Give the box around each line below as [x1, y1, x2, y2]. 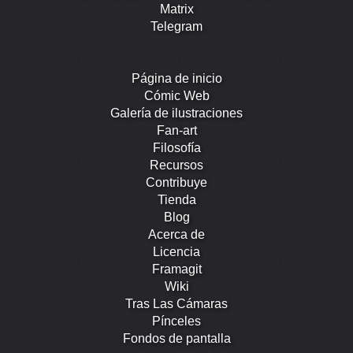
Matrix [159, 2, 194, 17]
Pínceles [152, 314, 201, 329]
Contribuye [146, 176, 207, 190]
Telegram [150, 20, 203, 34]
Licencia [153, 245, 200, 259]
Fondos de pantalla [122, 332, 231, 346]
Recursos [150, 158, 203, 173]
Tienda [157, 193, 196, 207]
